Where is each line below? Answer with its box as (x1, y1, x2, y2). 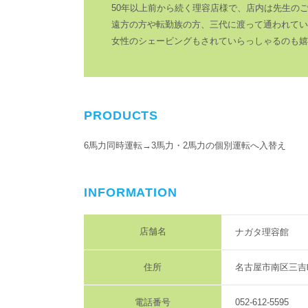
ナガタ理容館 (235, 227, 289, 238)
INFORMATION (84, 186, 177, 200)
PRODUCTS (84, 109, 159, 123)
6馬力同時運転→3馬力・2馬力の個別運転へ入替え (84, 140, 286, 151)
